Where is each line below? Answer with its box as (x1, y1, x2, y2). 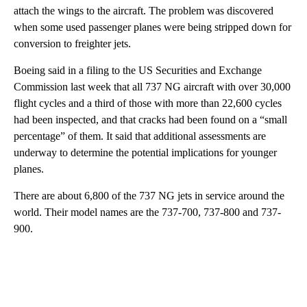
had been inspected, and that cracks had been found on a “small (14, 113, 287, 125)
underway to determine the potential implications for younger (14, 146, 277, 158)
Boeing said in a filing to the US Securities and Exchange (14, 64, 262, 76)
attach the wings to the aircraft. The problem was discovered (14, 4, 273, 16)
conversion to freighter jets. (14, 37, 131, 49)
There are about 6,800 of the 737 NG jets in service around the (14, 189, 284, 201)
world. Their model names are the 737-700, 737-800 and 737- (14, 206, 281, 218)
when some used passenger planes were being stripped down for (14, 21, 291, 33)
